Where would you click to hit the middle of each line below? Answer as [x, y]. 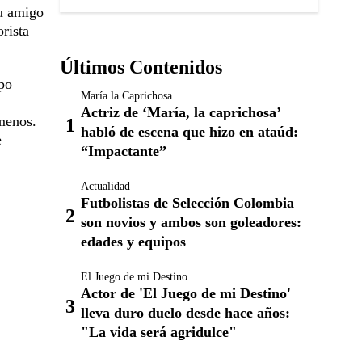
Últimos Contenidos [141, 67]
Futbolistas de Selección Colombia [187, 203]
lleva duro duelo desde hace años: [185, 313]
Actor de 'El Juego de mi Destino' [186, 293]
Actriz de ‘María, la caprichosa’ [181, 112]
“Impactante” [124, 151]
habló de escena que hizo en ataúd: [189, 132]
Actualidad [105, 186]
